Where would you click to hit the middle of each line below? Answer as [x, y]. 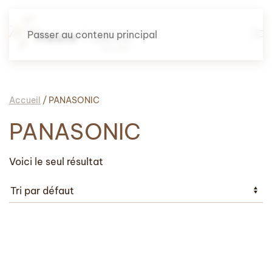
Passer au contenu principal [92, 35]
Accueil [25, 100]
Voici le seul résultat [56, 161]
